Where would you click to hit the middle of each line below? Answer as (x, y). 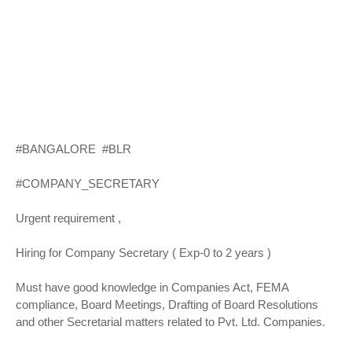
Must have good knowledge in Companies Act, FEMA (152, 287)
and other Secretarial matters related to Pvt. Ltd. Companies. (170, 322)
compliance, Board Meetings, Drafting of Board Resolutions (167, 304)
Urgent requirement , (68, 218)
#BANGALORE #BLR (73, 149)
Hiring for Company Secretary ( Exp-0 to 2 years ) (143, 253)
